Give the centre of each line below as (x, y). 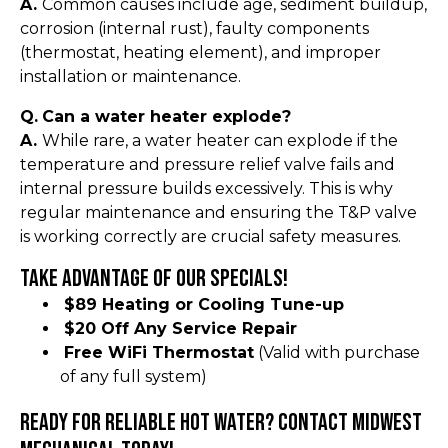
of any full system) (133, 376)
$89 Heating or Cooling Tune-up (204, 304)
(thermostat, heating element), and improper (200, 52)
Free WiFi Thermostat (159, 352)
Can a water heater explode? (166, 116)
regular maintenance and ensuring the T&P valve (218, 212)
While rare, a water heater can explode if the (220, 140)
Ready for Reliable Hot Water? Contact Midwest (221, 422)
